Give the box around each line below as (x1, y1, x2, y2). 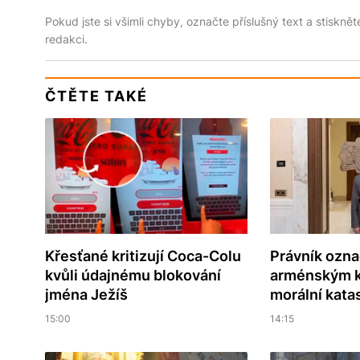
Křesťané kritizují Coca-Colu (44, 247, 241, 265)
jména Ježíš (44, 286, 128, 304)
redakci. (44, 32, 88, 47)
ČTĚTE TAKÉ (44, 88, 148, 105)
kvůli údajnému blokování (44, 267, 221, 284)
